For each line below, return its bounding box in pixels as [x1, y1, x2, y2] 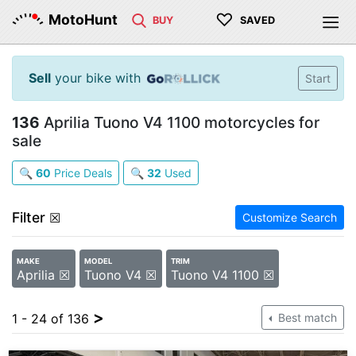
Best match [275, 311, 337, 324]
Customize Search [242, 211, 337, 224]
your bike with [51, 70, 141, 86]
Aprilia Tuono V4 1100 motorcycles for [40, 113, 319, 132]
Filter [12, 209, 45, 226]
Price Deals [51, 166, 112, 180]
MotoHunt [48, 11, 118, 28]
